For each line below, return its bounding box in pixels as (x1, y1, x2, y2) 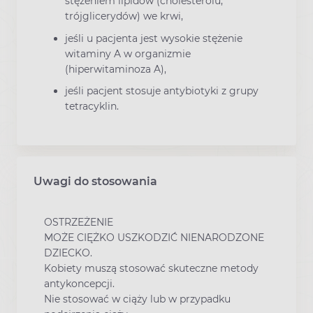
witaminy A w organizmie (65, 47, 191, 60)
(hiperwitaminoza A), (65, 62, 166, 75)
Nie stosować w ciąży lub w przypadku (44, 292, 231, 305)
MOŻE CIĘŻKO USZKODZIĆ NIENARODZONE (44, 231, 264, 244)
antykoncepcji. (44, 277, 115, 290)
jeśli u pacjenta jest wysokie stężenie (65, 31, 242, 45)
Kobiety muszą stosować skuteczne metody (44, 261, 259, 275)
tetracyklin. (65, 99, 119, 112)
